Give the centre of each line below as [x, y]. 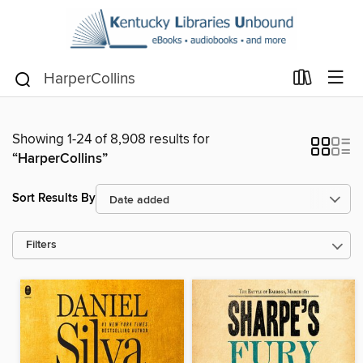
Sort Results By [54, 199]
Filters [41, 245]
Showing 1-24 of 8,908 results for [111, 139]
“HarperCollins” [60, 158]
